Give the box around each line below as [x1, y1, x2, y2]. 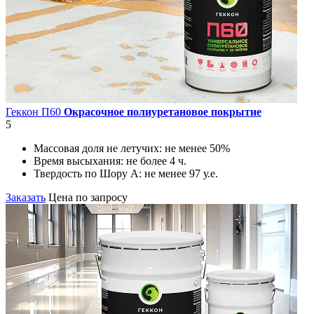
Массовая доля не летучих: [34, 142, 165, 154]
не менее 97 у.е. [144, 167, 218, 179]
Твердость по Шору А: [34, 167, 144, 179]
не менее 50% [165, 142, 230, 154]
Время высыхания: [34, 154, 126, 167]
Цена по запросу [48, 191, 128, 203]
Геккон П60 [6, 105, 64, 118]
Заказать [6, 191, 46, 203]
